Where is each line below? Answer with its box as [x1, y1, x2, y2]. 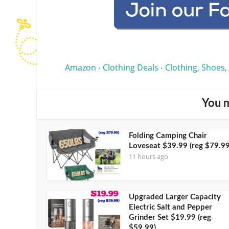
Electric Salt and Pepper [129, 203, 212, 211]
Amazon [65, 61, 96, 73]
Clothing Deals [103, 61, 158, 73]
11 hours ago [129, 151, 168, 161]
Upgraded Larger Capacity [129, 193, 221, 201]
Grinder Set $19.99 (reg [129, 213, 211, 221]
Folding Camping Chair [129, 131, 207, 140]
